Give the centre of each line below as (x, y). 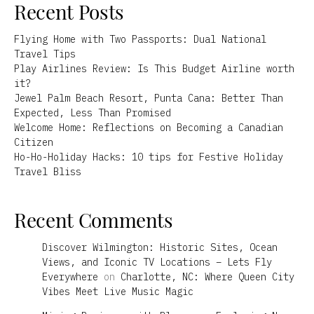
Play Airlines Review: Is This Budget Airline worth (154, 68)
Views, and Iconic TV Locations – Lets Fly (157, 262)
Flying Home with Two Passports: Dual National (140, 39)
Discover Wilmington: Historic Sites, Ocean (160, 247)
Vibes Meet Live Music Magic (118, 291)
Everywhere (70, 277)
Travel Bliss (48, 171)
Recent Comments (94, 219)
